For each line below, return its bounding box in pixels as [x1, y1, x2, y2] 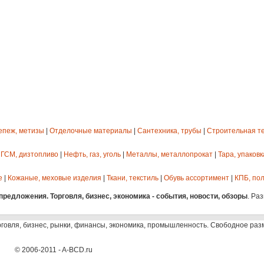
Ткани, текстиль [107, 174, 159, 182]
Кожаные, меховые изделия [8, 174, 101, 182]
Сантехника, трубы [137, 127, 202, 135]
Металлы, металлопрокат [126, 150, 213, 159]
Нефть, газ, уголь [64, 150, 121, 159]
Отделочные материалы [49, 127, 132, 135]
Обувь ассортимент [164, 174, 229, 182]
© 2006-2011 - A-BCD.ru [15, 246, 93, 254]
